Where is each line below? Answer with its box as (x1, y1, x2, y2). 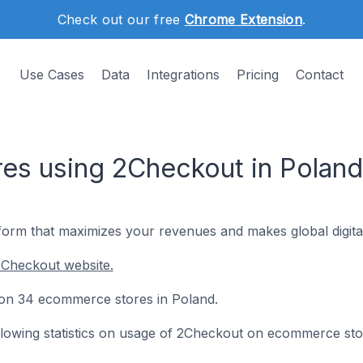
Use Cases (19, 66, 84, 83)
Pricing (237, 66, 279, 83)
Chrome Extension (184, 11, 302, 28)
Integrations (147, 66, 220, 83)
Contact (296, 66, 344, 83)
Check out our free (57, 11, 185, 28)
